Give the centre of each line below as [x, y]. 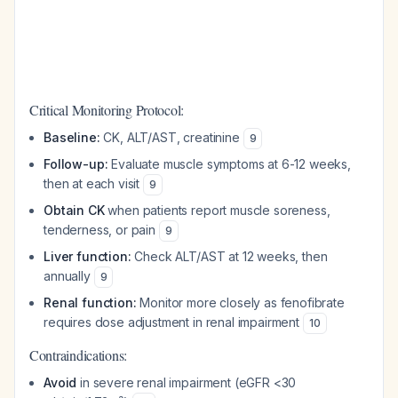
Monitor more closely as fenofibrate [240, 302]
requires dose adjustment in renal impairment [173, 322]
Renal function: [90, 302]
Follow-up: [76, 164]
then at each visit [93, 183]
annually [69, 276]
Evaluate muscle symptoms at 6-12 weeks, [230, 164]
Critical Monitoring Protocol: [107, 110]
